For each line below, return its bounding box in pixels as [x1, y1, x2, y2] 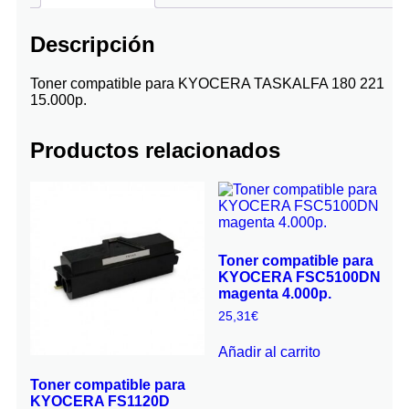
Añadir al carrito [218, 343, 321, 360]
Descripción [30, 31, 155, 57]
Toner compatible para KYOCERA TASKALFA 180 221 [30, 75, 384, 91]
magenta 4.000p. [218, 285, 332, 301]
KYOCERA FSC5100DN [218, 268, 382, 285]
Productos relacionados [30, 137, 280, 163]
